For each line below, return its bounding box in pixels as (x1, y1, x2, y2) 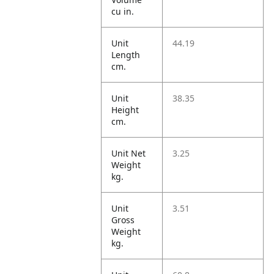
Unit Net (111, 147, 146, 159)
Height (111, 104, 139, 116)
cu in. (111, 6, 135, 17)
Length (111, 49, 141, 61)
